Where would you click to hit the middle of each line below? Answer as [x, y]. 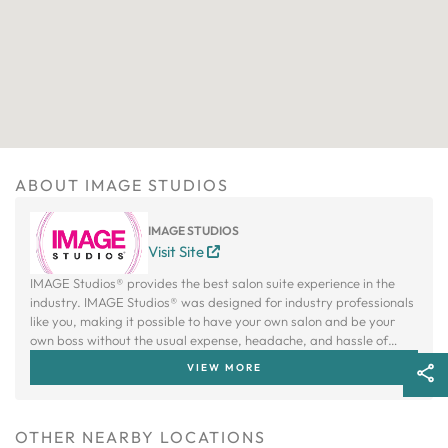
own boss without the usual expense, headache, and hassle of [209, 340]
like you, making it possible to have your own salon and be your [212, 321]
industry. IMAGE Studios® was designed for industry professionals [222, 302]
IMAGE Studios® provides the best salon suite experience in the [212, 283]
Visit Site [177, 251]
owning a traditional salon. [108, 359]
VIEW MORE [224, 367]
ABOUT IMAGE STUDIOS [122, 185]
